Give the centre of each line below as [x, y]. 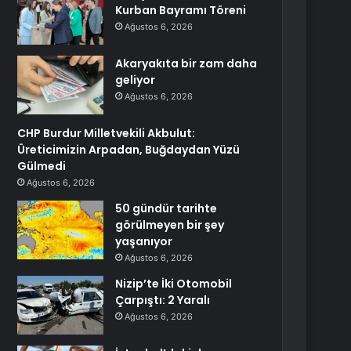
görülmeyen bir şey [170, 225]
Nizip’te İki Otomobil [174, 284]
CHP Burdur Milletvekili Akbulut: [107, 133]
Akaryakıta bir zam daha [186, 63]
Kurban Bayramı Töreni [181, 10]
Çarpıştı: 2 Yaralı [163, 300]
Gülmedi [42, 166]
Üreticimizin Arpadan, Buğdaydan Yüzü [129, 150]
